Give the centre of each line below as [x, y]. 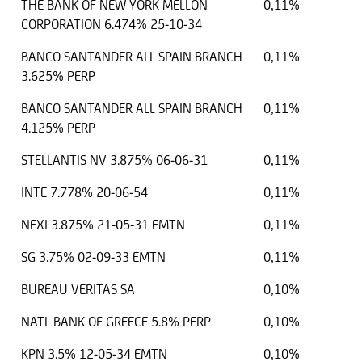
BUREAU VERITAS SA [78, 290]
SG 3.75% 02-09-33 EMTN [93, 257]
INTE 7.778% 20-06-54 [84, 193]
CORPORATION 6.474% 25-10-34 [112, 25]
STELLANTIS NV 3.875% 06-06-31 [114, 160]
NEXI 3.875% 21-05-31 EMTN [103, 225]
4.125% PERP [58, 128]
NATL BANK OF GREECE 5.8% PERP [116, 322]
